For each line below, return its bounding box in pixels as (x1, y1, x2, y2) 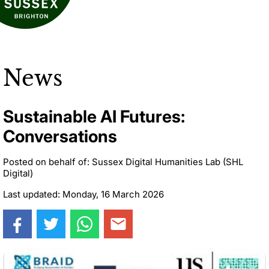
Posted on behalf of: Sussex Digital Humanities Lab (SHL (3, 156, 243, 168)
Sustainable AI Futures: (3, 106, 185, 127)
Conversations (3, 125, 117, 147)
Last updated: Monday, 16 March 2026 (3, 188, 164, 200)
